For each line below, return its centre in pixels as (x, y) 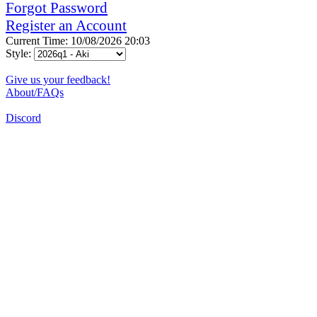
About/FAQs (35, 92)
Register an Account (66, 25)
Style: (20, 53)
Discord (23, 117)
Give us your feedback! (58, 79)
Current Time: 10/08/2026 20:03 (78, 40)
